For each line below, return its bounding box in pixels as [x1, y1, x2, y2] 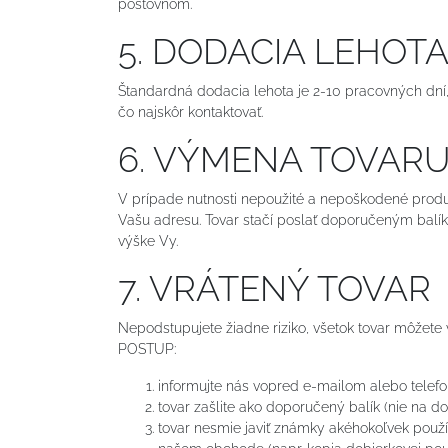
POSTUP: [118, 340, 176, 357]
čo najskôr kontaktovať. [118, 103, 263, 120]
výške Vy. [118, 232, 178, 249]
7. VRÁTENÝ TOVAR [118, 267, 431, 309]
